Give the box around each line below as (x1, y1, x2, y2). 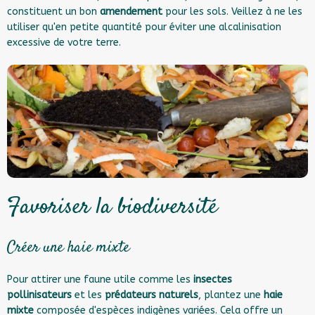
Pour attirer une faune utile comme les (7, 273, 193, 285)
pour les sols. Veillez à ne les (162, 6, 302, 18)
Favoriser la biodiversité (7, 191, 217, 224)
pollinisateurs (7, 288, 72, 301)
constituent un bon (7, 6, 100, 18)
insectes (193, 273, 232, 285)
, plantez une (198, 288, 264, 301)
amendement (100, 6, 162, 18)
